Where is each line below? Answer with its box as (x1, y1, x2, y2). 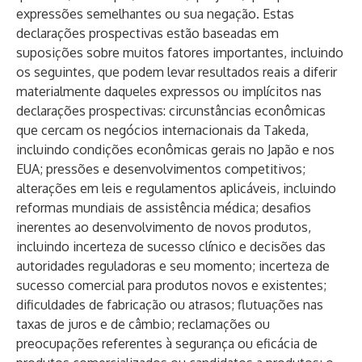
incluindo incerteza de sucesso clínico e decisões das (16, 238, 326, 255)
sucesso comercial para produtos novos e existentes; (16, 277, 326, 293)
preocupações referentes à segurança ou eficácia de (16, 335, 318, 351)
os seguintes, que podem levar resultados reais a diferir (16, 64, 337, 80)
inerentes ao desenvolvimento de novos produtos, (16, 219, 311, 235)
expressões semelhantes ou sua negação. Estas (16, 6, 294, 22)
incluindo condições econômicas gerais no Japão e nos (16, 141, 335, 158)
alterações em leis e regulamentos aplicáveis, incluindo (16, 180, 336, 196)
